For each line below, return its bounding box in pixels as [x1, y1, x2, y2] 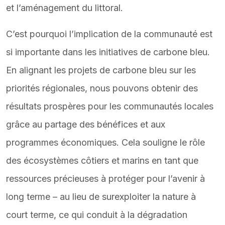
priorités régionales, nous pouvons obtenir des [6, 83, 198, 93]
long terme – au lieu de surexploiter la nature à [6, 191, 196, 202]
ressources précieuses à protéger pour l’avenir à [6, 173, 205, 184]
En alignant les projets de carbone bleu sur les [6, 65, 196, 75]
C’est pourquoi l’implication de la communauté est [6, 29, 212, 39]
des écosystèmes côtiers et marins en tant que [6, 155, 198, 166]
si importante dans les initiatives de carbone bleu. [6, 47, 210, 57]
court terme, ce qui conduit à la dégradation [6, 209, 187, 220]
